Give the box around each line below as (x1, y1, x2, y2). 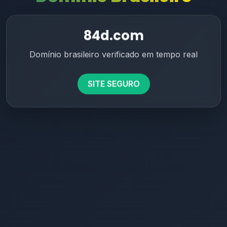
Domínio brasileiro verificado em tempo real (29, 49, 198, 59)
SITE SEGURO (87, 78, 140, 89)
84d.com (83, 26, 144, 45)
